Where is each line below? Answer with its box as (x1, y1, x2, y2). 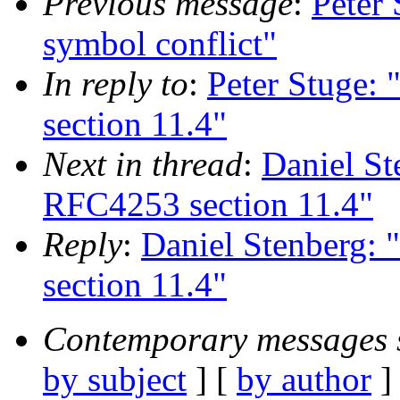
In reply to (43, 63, 188, 103)
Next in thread (43, 144, 243, 183)
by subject (43, 359, 187, 398)
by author (237, 359, 371, 398)
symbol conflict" (43, 23, 277, 62)
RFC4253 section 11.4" (43, 184, 373, 223)
